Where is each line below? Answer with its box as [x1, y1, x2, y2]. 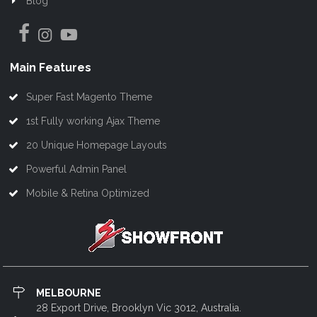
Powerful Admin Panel [26, 163, 127, 175]
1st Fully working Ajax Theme [26, 115, 161, 127]
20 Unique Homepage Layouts [26, 139, 168, 151]
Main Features [10, 61, 92, 75]
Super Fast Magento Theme [26, 91, 153, 103]
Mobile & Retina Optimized [26, 188, 150, 200]
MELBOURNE [35, 287, 101, 299]
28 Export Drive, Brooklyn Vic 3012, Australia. [35, 302, 241, 314]
